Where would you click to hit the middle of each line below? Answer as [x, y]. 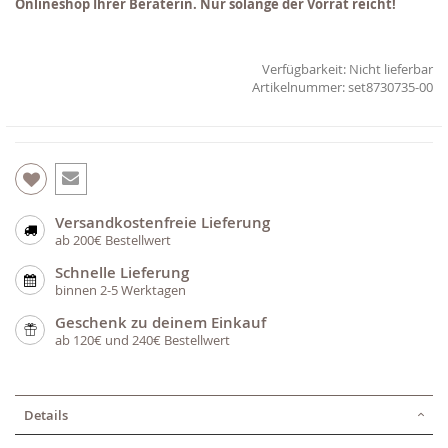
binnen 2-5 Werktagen [120, 289]
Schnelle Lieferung [122, 272]
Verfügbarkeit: [304, 68]
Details [46, 414]
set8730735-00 [390, 86]
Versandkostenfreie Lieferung [162, 222]
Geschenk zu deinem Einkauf [160, 322]
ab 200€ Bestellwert [113, 239]
